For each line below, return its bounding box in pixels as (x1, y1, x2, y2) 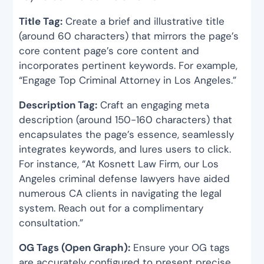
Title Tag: (19, 15, 63, 28)
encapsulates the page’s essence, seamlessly (19, 128, 235, 141)
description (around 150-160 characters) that (19, 113, 233, 127)
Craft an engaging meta (97, 98, 210, 112)
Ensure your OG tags (130, 241, 230, 255)
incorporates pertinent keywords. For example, (19, 59, 238, 72)
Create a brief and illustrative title (62, 15, 225, 28)
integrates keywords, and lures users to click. (19, 143, 232, 156)
